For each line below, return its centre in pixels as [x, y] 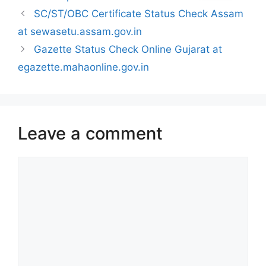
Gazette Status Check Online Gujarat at [128, 50]
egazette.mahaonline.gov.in [83, 67]
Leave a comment [90, 134]
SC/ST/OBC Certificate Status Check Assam [139, 14]
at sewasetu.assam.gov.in [80, 32]
